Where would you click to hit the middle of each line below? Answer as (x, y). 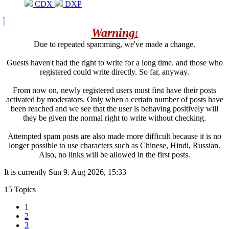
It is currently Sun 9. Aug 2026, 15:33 (65, 172)
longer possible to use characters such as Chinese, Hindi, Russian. (114, 145)
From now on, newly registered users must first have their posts (114, 90)
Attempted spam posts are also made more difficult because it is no (114, 136)
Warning (113, 32)
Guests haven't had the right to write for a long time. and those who (114, 62)
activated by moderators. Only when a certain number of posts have (114, 99)
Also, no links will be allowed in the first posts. (114, 154)
